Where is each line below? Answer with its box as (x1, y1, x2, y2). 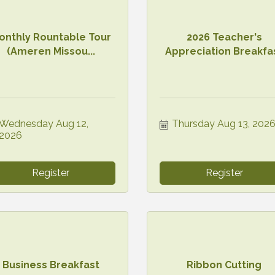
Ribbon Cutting (187, 259, 262, 271)
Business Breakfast (2, 259, 99, 271)
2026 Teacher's (186, 31, 262, 43)
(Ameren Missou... (6, 45, 95, 57)
